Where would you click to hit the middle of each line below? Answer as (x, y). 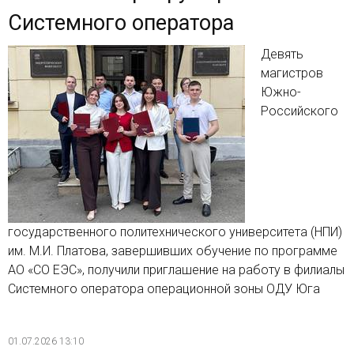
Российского (299, 111)
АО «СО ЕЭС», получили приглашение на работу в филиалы (176, 270)
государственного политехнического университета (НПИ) (175, 232)
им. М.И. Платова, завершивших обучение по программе (173, 251)
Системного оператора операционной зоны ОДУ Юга (164, 289)
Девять (282, 55)
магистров (292, 73)
